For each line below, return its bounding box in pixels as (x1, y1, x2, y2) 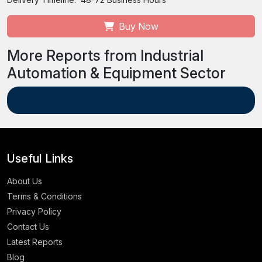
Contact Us (7, 221, 49, 232)
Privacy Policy (7, 206, 61, 216)
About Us (7, 175, 42, 186)
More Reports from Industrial (7, 46, 204, 64)
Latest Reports (7, 236, 63, 247)
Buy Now (116, 20, 158, 32)
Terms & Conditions (7, 191, 82, 201)
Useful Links (7, 151, 73, 166)
